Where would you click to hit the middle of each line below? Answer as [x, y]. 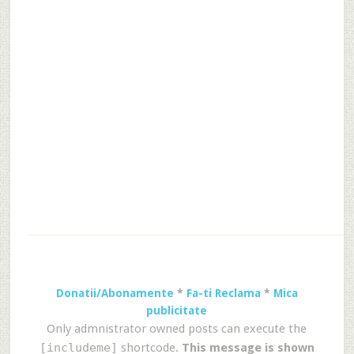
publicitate [177, 311]
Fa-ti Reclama [223, 293]
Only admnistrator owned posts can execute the [177, 329]
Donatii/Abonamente [115, 293]
